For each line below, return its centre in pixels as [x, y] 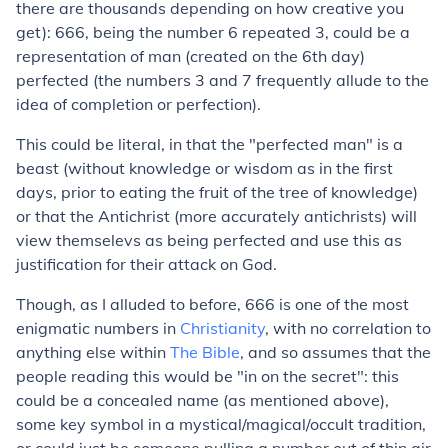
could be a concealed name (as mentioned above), [202, 400]
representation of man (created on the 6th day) [190, 56]
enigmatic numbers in [98, 328]
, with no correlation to [348, 328]
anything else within [93, 352]
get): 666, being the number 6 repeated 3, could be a [213, 32]
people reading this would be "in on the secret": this [207, 376]
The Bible [205, 352]
